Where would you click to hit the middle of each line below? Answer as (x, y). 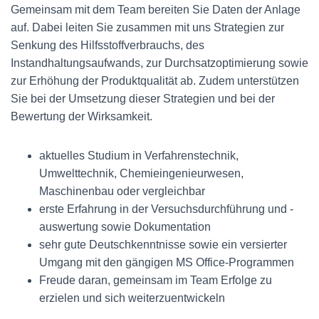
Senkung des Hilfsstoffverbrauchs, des (108, 45)
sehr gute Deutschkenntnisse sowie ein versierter (163, 245)
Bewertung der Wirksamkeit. (82, 116)
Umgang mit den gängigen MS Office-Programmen (167, 262)
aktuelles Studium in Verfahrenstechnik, (139, 156)
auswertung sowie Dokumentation (125, 227)
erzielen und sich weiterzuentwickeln (132, 298)
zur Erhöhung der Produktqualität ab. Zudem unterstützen (155, 81)
